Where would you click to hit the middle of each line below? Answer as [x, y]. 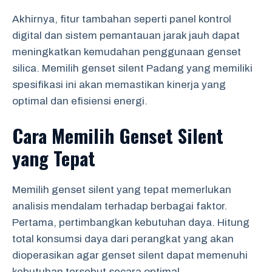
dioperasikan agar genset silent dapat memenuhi [130, 255]
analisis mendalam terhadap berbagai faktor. [120, 206]
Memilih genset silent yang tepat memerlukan [122, 190]
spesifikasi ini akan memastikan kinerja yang [119, 84]
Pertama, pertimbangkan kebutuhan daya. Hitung [131, 223]
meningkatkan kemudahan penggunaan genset [127, 52]
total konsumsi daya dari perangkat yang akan [123, 239]
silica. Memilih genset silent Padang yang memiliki [132, 68]
